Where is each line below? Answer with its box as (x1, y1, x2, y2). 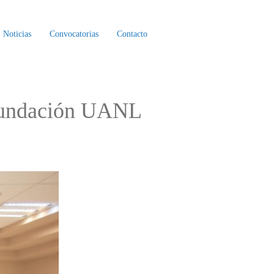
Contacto (117, 29, 147, 39)
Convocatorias (50, 29, 98, 39)
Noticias (3, 29, 31, 39)
